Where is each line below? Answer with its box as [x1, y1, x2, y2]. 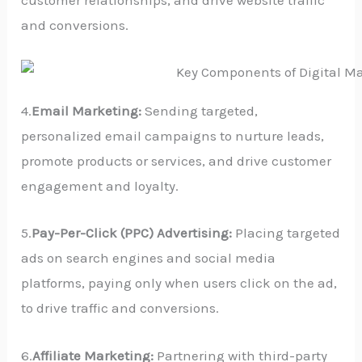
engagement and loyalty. [21, 178, 179, 195]
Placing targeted [235, 225, 341, 242]
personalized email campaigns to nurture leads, [21, 128, 325, 145]
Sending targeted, [141, 103, 259, 120]
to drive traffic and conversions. [21, 300, 220, 317]
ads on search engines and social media [21, 250, 276, 267]
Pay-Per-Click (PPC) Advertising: [32, 225, 236, 242]
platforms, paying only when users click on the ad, [21, 275, 338, 292]
